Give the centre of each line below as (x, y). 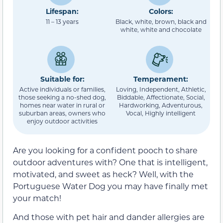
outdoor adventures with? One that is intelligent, (110, 162)
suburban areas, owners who (62, 113)
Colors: (161, 11)
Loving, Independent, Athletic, (161, 89)
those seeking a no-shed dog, (62, 97)
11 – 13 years (62, 22)
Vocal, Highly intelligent (161, 113)
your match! (37, 198)
